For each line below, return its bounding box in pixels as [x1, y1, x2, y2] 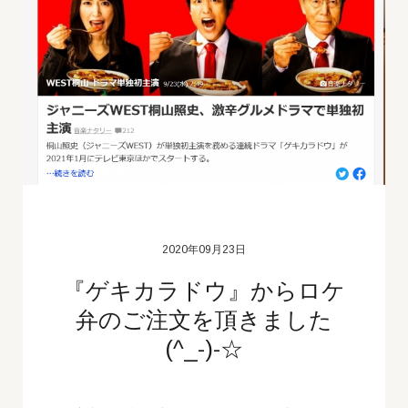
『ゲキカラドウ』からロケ [63, 277, 345, 303]
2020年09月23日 [162, 242, 246, 256]
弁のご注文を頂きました [76, 306, 332, 332]
